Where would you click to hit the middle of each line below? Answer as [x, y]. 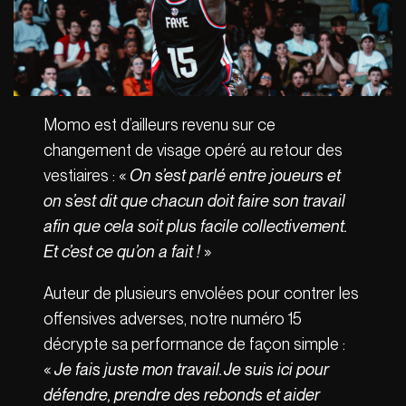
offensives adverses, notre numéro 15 [173, 318]
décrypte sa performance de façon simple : [195, 343]
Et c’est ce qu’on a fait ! [122, 251]
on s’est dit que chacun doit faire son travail [195, 200]
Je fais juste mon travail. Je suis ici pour [192, 369]
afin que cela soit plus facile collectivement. [195, 226]
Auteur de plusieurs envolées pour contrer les [202, 293]
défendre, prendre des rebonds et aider [182, 394]
